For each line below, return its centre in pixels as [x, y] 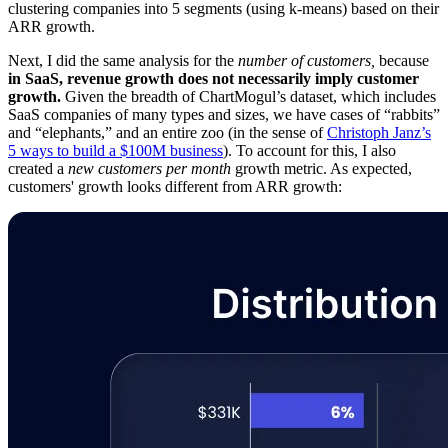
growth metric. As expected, [321, 169]
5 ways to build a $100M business [115, 151]
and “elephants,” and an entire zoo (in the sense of [167, 133]
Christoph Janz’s [379, 133]
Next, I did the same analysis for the [123, 61]
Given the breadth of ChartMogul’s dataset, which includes [248, 97]
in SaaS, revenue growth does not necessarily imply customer [213, 79]
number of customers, [306, 61]
